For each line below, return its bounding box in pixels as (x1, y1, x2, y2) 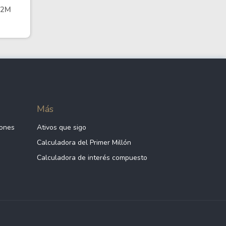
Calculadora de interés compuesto (37, 153, 147, 162)
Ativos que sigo (37, 123, 86, 132)
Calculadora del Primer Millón (37, 138, 131, 147)
